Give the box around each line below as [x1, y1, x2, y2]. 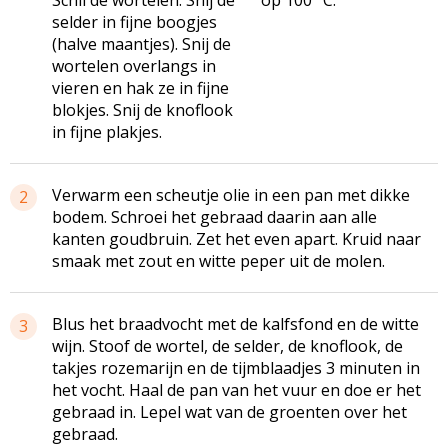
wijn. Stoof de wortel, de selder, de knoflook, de [52, 334, 403, 357]
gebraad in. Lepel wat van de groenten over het [52, 400, 407, 423]
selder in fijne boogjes [52, 10, 217, 33]
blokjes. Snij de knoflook [52, 98, 233, 121]
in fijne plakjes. [52, 120, 166, 143]
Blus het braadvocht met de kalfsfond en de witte [52, 312, 419, 335]
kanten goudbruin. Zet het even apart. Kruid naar [52, 227, 421, 250]
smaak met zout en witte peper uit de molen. [52, 249, 385, 272]
